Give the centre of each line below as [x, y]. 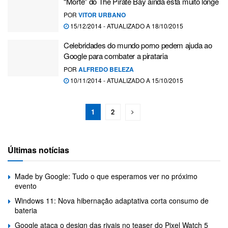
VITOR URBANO [102, 15]
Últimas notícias [38, 150]
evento [26, 186]
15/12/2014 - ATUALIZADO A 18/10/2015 [126, 25]
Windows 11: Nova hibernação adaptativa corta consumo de [112, 201]
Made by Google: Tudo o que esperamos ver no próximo [106, 176]
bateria [26, 210]
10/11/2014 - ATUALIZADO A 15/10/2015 [126, 80]
